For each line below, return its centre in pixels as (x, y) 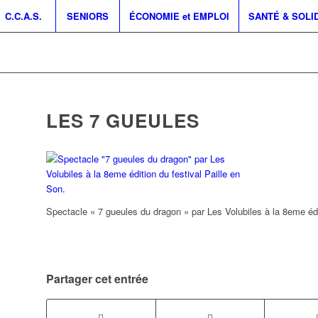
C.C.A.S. (24, 16)
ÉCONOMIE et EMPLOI (179, 16)
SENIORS (87, 16)
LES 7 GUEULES (122, 120)
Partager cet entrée (97, 279)
